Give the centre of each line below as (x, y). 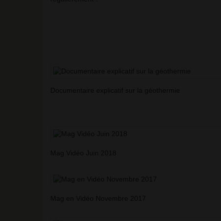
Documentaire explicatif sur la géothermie (115, 91)
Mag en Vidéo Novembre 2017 (98, 199)
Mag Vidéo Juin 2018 (83, 153)
